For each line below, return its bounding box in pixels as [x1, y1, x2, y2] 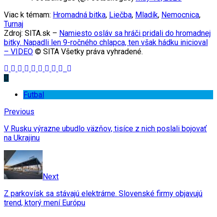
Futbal [23, 90, 44, 99]
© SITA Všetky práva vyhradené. [33, 46, 143, 56]
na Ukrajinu [4, 133, 40, 142]
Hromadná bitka [53, 10, 106, 19]
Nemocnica [161, 10, 199, 19]
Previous [4, 107, 34, 116]
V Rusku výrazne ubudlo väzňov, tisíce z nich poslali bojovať [4, 124, 207, 133]
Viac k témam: [4, 10, 53, 19]
